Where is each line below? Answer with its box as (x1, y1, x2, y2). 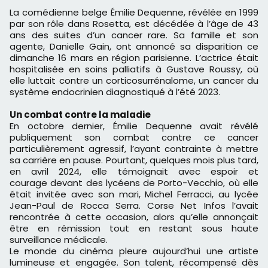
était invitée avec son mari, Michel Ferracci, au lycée (10, 188, 258, 201)
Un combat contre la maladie (10, 108, 151, 121)
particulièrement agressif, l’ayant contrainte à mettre (10, 142, 258, 156)
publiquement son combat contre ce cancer (10, 131, 258, 144)
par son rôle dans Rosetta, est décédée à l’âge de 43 (10, 17, 258, 31)
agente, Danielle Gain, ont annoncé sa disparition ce (10, 40, 258, 53)
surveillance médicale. (10, 233, 108, 246)
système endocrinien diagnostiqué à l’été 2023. (10, 86, 220, 99)
